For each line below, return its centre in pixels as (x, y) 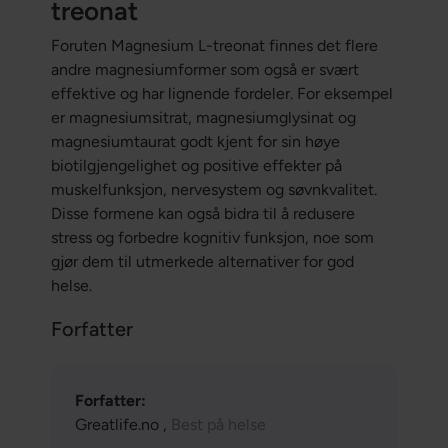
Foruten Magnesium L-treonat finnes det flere (214, 46)
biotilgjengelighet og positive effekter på (196, 166)
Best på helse (218, 425)
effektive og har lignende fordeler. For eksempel (221, 94)
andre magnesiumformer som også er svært (204, 70)
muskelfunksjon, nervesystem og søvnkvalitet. (213, 190)
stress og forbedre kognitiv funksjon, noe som (212, 238)
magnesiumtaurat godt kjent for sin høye (195, 142)
